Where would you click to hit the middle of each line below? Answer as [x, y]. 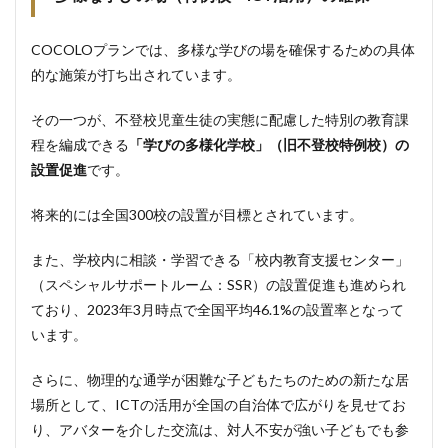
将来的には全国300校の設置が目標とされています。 [197, 214]
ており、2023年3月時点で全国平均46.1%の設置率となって [217, 309]
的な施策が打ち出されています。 [136, 74]
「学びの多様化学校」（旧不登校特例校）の [269, 144]
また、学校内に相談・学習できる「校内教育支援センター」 [220, 259]
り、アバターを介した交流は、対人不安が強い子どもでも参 [220, 429]
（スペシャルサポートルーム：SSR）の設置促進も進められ [218, 284]
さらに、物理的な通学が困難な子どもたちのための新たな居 [220, 379]
